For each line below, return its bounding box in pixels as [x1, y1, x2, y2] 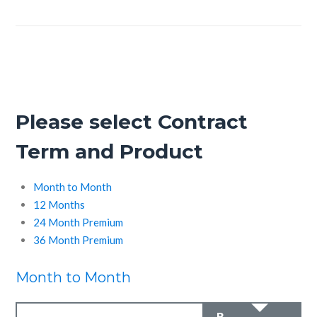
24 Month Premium [33, 215, 124, 229]
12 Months [33, 197, 86, 211]
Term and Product [16, 139, 204, 163]
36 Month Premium [33, 233, 124, 246]
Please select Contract [16, 110, 248, 134]
